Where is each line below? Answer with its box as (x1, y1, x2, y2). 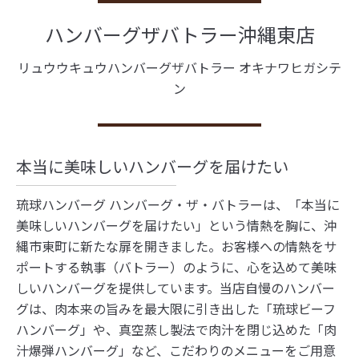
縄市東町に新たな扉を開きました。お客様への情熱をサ (16, 236, 337, 256)
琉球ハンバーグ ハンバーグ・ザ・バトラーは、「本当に (16, 195, 340, 215)
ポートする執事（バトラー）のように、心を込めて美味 (16, 257, 337, 277)
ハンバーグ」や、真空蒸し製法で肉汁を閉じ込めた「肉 (16, 320, 337, 340)
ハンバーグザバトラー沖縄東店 (44, 20, 315, 49)
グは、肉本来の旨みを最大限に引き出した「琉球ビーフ (16, 299, 336, 319)
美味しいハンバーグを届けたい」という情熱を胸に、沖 (16, 216, 337, 236)
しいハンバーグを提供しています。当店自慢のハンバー (16, 278, 335, 298)
